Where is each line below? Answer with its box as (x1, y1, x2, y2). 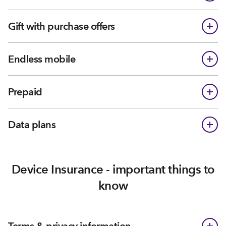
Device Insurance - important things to (11, 162, 215, 177)
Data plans (8, 119, 55, 131)
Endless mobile (8, 53, 75, 65)
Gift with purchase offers (8, 20, 115, 32)
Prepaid (8, 86, 42, 98)
